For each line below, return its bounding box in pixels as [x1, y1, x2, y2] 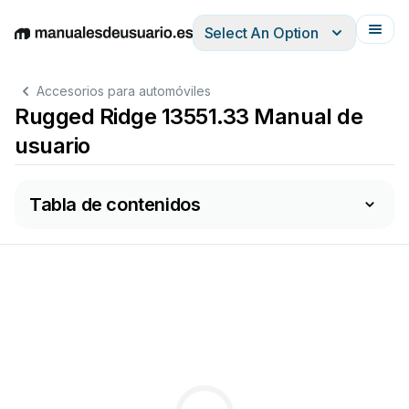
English [14, 33, 63, 52]
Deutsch [63, 33, 121, 52]
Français [226, 33, 286, 52]
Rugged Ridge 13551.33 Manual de [15, 103, 363, 130]
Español [121, 33, 176, 52]
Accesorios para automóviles [37, 83, 211, 99]
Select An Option [204, 24, 319, 42]
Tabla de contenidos [29, 194, 201, 215]
